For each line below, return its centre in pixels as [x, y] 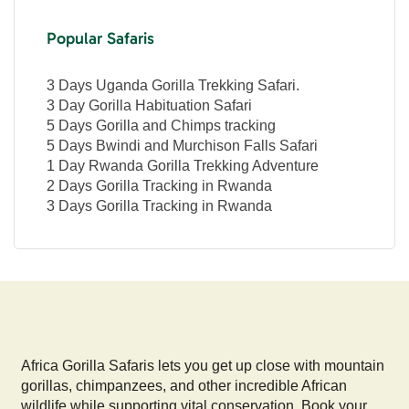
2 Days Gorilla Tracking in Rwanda [159, 185]
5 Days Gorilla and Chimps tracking [161, 125]
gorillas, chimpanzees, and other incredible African [184, 385]
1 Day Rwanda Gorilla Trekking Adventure [183, 165]
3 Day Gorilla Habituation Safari [149, 105]
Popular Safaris [100, 38]
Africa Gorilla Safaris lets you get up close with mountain [203, 365]
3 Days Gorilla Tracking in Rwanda [159, 205]
